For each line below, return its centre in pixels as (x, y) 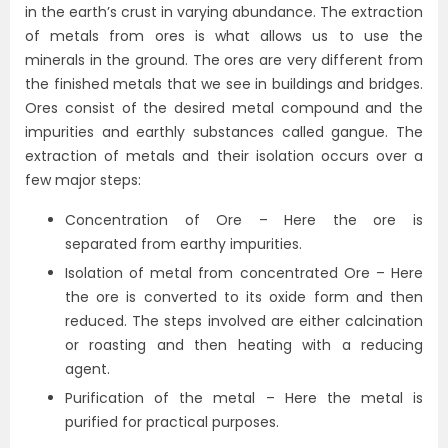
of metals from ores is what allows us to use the (224, 35)
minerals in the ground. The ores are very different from (224, 59)
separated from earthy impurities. (183, 243)
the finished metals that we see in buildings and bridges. (224, 83)
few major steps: (83, 179)
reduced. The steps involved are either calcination (244, 320)
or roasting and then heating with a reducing (244, 344)
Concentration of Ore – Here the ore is (244, 219)
